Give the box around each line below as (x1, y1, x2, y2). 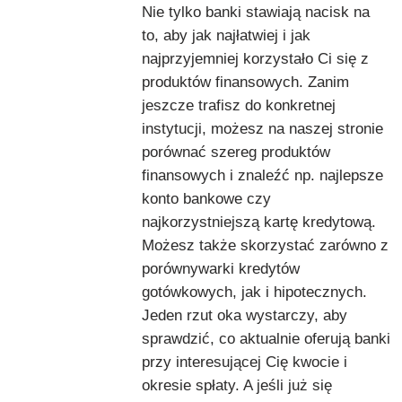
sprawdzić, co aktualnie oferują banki (142, 330, 390, 348)
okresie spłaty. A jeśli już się (142, 377, 332, 395)
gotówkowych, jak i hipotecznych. (142, 284, 367, 301)
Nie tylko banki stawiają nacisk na (142, 4, 370, 22)
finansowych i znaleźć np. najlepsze (142, 167, 383, 185)
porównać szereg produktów (142, 144, 330, 162)
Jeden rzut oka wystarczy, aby (142, 307, 347, 325)
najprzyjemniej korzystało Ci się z (142, 50, 369, 68)
